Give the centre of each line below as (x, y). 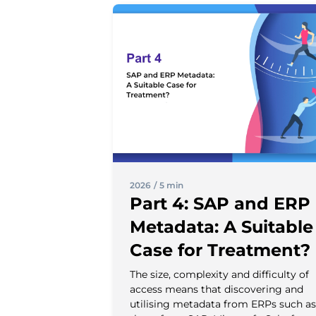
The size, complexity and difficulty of (219, 274)
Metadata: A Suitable (221, 226)
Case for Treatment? (220, 250)
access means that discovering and (217, 289)
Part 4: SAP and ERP (220, 203)
